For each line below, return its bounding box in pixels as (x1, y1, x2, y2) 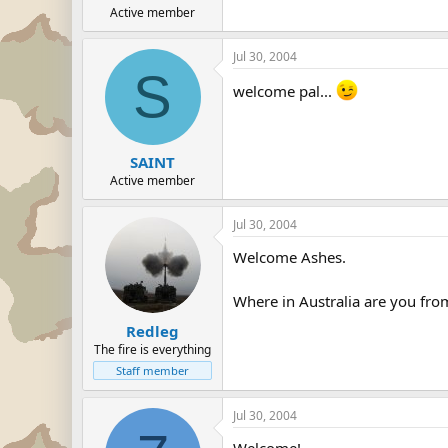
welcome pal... (233, 80, 336, 101)
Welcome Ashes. (233, 247, 346, 267)
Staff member (116, 362, 189, 378)
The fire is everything (94, 340, 211, 358)
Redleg (126, 320, 179, 341)
